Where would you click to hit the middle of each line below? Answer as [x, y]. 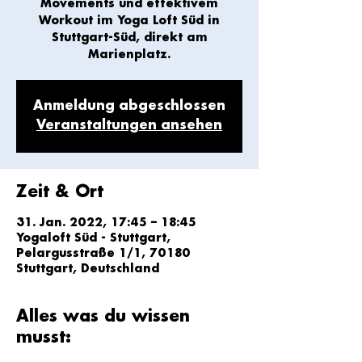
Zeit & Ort [60, 192]
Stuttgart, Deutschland [88, 269]
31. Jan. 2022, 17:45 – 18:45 [106, 223]
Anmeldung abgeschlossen [129, 106]
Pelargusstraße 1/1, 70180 [103, 254]
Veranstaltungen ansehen [129, 126]
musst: [44, 338]
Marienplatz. [129, 55]
